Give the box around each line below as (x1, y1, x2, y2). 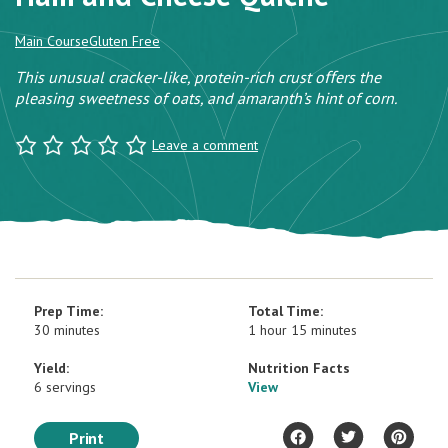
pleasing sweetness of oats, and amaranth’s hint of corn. (15, 88, 397, 108)
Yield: (34, 359, 69, 377)
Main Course (15, 32, 89, 50)
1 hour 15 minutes (248, 321, 357, 339)
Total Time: (248, 302, 323, 320)
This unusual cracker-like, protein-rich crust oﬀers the (15, 67, 381, 87)
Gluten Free (89, 32, 160, 50)
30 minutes (34, 321, 100, 339)
